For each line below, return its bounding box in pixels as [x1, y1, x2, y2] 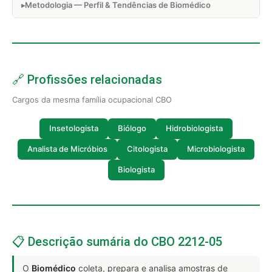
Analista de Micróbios [27, 144, 107, 154]
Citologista [127, 144, 168, 154]
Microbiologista [187, 144, 245, 154]
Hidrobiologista [166, 123, 223, 134]
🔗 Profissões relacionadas [12, 72, 162, 87]
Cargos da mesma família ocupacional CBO [12, 94, 172, 104]
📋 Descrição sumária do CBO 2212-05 [12, 234, 222, 249]
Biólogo [118, 123, 146, 134]
